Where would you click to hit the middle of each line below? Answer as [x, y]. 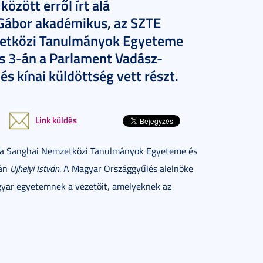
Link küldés [56, 120]
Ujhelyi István [35, 168]
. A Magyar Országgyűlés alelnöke [126, 168]
